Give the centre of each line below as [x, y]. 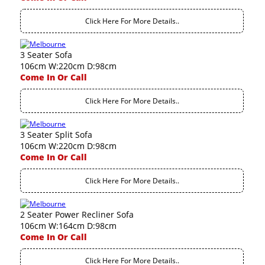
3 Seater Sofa [46, 55]
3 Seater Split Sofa [56, 135]
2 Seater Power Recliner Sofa [77, 214]
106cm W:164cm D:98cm [69, 226]
